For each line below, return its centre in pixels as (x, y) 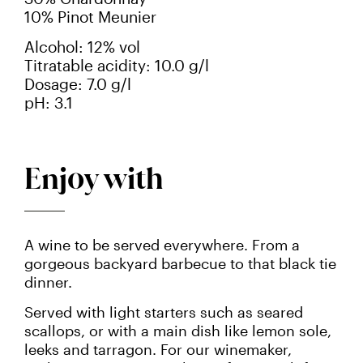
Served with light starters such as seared (164, 312)
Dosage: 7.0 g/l (78, 85)
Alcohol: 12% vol (82, 47)
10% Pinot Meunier (90, 17)
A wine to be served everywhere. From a (162, 245)
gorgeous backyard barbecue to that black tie (180, 264)
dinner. (48, 282)
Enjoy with (94, 179)
